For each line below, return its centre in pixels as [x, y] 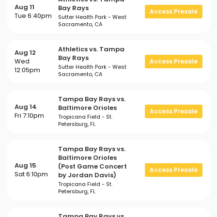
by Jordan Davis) [87, 175]
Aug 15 [25, 165]
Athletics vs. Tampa [91, 49]
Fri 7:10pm [29, 116]
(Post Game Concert [93, 166]
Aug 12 [25, 53]
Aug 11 [24, 7]
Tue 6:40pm [33, 16]
